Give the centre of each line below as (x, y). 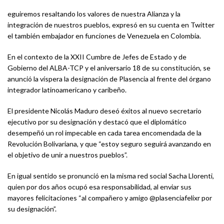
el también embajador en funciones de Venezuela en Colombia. (104, 35)
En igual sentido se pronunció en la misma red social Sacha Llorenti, (111, 175)
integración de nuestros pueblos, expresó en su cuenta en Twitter (111, 24)
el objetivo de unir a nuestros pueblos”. (67, 154)
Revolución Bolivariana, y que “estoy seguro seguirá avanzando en (109, 143)
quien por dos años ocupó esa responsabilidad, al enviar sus (99, 186)
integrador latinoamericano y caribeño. (67, 89)
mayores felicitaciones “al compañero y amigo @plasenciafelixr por (110, 197)
